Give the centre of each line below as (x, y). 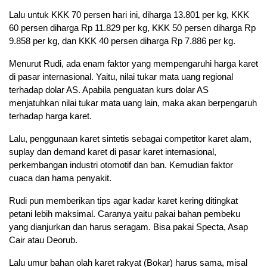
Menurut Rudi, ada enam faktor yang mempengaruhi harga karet (133, 64)
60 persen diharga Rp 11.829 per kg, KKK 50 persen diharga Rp (132, 28)
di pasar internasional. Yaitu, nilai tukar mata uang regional (121, 77)
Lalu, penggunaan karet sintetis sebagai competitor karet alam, (130, 139)
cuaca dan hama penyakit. (60, 178)
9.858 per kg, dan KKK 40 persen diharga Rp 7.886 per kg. (122, 41)
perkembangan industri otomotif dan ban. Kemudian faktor (121, 165)
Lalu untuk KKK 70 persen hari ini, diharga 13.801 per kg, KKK (129, 15)
